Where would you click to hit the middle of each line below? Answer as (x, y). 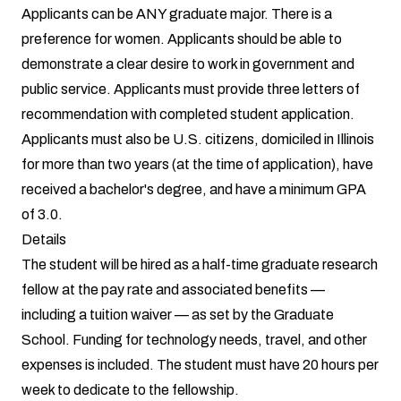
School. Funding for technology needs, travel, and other (194, 339)
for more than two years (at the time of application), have (197, 164)
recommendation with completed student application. (188, 114)
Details (44, 239)
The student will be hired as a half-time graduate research (200, 264)
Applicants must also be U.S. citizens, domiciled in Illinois (198, 139)
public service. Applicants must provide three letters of (191, 89)
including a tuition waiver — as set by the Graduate (178, 314)
